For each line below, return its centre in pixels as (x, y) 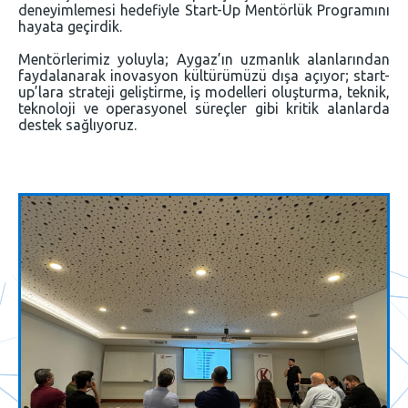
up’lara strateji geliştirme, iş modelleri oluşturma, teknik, (204, 92)
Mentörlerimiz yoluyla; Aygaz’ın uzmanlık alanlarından (204, 59)
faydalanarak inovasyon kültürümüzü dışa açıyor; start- (204, 76)
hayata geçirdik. (70, 26)
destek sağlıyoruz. (77, 125)
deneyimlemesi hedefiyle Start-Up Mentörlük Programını (204, 10)
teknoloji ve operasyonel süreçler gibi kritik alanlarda (204, 108)
